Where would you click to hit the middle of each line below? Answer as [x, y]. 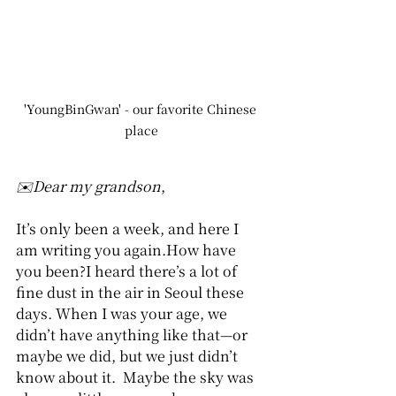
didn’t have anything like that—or [133, 335]
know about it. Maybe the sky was [137, 377]
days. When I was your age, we [123, 314]
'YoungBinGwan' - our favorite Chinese [141, 109]
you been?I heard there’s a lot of [128, 271]
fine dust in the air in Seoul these [132, 293]
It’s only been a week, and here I [129, 229]
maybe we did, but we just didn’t [129, 356]
